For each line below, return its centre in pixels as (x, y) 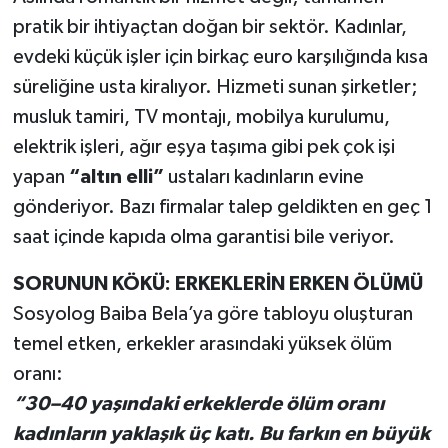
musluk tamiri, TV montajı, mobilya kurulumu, (201, 117)
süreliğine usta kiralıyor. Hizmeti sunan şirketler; (215, 87)
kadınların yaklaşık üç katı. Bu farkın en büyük (221, 434)
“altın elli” (116, 177)
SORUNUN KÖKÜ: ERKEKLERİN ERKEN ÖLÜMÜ (217, 284)
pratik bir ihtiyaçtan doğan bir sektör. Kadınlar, (209, 27)
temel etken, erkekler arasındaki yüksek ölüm (202, 344)
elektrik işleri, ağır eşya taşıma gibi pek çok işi (203, 147)
